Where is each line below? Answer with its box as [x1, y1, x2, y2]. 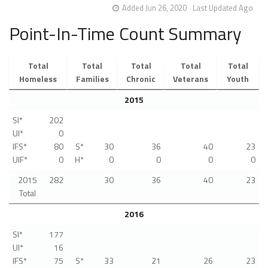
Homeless [19, 72, 57, 86]
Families [75, 72, 109, 86]
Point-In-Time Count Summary [9, 20, 241, 48]
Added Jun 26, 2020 [122, 2, 187, 14]
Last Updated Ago [193, 2, 253, 14]
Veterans [173, 72, 208, 86]
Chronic [126, 72, 156, 86]
